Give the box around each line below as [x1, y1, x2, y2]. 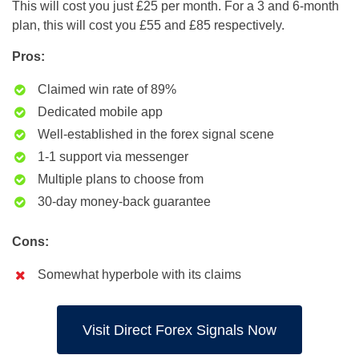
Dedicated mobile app [38, 105, 163, 119]
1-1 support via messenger [38, 150, 188, 164]
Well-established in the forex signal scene [38, 127, 274, 142]
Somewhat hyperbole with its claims [38, 268, 241, 282]
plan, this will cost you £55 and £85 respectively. [12, 18, 284, 33]
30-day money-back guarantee [38, 195, 211, 209]
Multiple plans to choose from [38, 172, 204, 187]
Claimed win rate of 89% [38, 83, 176, 97]
